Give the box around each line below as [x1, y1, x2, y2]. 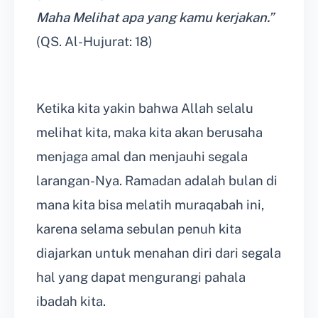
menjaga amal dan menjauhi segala [36, 149, 248, 165]
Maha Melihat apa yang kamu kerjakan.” [36, 10, 274, 26]
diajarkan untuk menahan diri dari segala [36, 246, 281, 261]
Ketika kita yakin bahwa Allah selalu [36, 101, 253, 116]
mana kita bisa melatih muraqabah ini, [36, 197, 264, 213]
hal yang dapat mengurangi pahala [36, 270, 246, 285]
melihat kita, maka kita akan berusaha [36, 125, 263, 141]
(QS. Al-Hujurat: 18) [36, 34, 153, 50]
